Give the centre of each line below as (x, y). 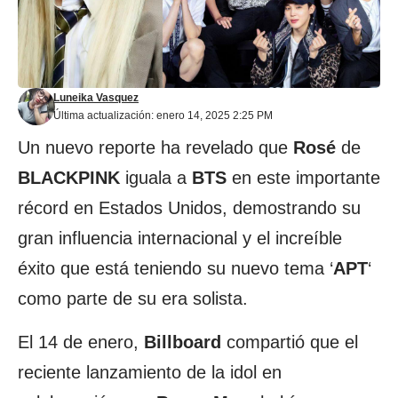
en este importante (303, 178)
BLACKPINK (69, 178)
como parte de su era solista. (133, 298)
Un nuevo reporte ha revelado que (155, 147)
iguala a (156, 178)
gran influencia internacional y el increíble (180, 238)
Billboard (183, 342)
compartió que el (290, 342)
